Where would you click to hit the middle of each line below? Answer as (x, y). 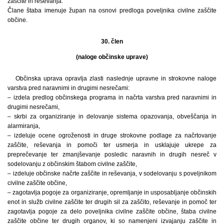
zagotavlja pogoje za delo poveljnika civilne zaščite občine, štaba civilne (112, 211)
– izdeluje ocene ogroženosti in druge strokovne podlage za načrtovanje (112, 135)
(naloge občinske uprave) (112, 57)
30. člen (112, 41)
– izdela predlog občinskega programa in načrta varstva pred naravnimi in (112, 97)
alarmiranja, (24, 126)
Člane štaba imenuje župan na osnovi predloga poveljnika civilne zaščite (112, 10)
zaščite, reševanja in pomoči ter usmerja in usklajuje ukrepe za (112, 145)
